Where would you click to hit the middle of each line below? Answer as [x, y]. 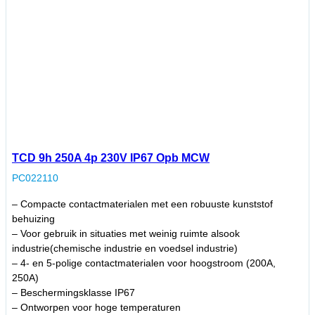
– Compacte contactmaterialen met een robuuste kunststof [142, 204]
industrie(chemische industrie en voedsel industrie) [125, 249]
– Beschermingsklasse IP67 [73, 293]
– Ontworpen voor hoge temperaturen [96, 308]
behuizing [33, 219]
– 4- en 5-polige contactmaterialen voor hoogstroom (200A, [144, 263]
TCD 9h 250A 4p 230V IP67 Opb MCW [111, 158]
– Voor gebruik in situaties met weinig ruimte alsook [126, 234]
